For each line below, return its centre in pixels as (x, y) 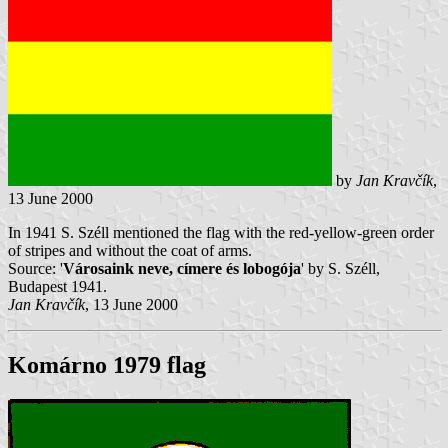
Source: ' (35, 268)
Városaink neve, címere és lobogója (182, 268)
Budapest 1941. (57, 286)
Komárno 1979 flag (107, 364)
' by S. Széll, (340, 268)
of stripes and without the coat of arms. (130, 250)
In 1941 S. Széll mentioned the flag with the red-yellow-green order (221, 232)
